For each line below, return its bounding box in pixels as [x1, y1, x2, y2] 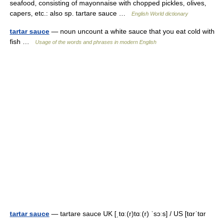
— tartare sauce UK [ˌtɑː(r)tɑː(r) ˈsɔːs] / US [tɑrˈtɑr [49, 210, 206, 218]
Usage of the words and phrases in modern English [35, 39, 156, 45]
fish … [10, 38, 35, 45]
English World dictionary [131, 11, 188, 17]
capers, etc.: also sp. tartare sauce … [10, 9, 131, 17]
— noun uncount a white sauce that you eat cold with [49, 27, 215, 35]
